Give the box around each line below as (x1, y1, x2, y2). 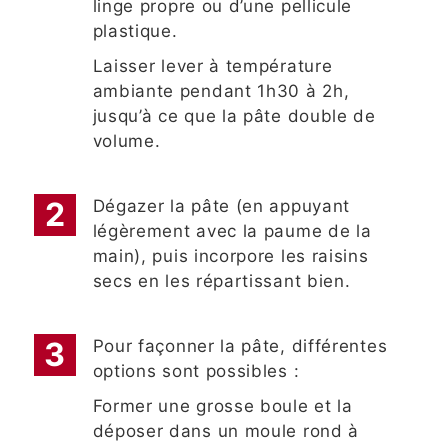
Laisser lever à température (92, 56, 333, 77)
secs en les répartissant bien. (92, 271, 351, 292)
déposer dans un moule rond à (92, 421, 360, 442)
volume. (92, 131, 161, 152)
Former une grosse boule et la (92, 396, 353, 417)
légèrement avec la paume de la (92, 221, 372, 242)
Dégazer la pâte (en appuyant (92, 196, 351, 217)
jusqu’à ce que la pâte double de (92, 106, 376, 127)
